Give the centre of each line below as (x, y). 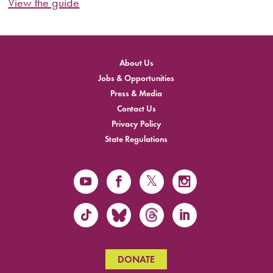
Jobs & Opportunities (136, 78)
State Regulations (136, 139)
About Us (136, 63)
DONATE (136, 259)
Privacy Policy (136, 124)
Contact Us (136, 108)
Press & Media (136, 93)
